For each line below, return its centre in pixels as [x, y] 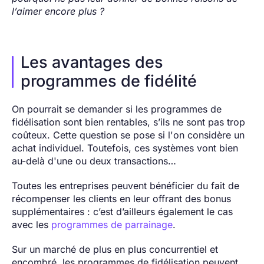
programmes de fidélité [111, 81]
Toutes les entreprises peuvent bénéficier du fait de [126, 186]
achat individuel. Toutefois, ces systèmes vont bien [125, 148]
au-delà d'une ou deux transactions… [94, 161]
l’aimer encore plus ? [60, 11]
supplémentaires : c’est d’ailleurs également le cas [122, 212]
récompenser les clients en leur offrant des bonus [121, 199]
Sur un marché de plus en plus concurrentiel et [115, 250]
